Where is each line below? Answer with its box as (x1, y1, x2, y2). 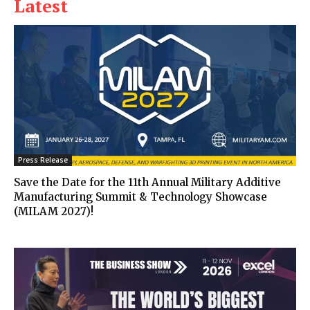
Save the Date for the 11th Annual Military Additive (14, 175, 281, 189)
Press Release (18, 154, 68, 165)
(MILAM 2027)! (14, 204, 93, 218)
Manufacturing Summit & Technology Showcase (14, 190, 267, 203)
